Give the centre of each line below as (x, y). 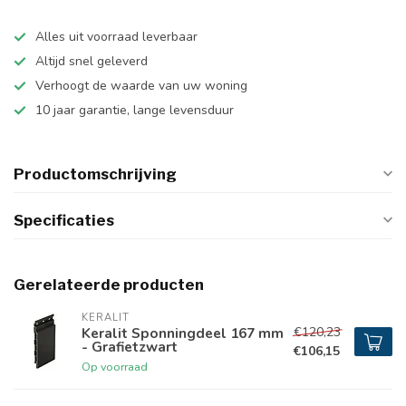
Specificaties (64, 220)
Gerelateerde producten (109, 285)
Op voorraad (115, 367)
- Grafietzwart (130, 347)
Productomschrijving (95, 174)
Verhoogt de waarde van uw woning (141, 86)
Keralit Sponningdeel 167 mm (183, 333)
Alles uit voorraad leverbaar (116, 37)
